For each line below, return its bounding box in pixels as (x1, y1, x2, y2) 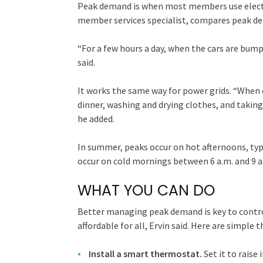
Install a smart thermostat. (89, 248, 203, 260)
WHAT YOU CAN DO (77, 180, 215, 201)
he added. (77, 113, 114, 125)
